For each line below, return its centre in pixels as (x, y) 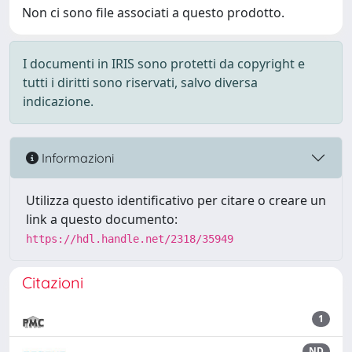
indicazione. (58, 101)
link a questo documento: (102, 219)
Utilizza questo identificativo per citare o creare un (176, 200)
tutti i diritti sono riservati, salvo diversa (140, 82)
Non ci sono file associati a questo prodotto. (153, 13)
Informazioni (76, 158)
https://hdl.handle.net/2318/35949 (130, 239)
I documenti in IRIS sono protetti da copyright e (164, 64)
